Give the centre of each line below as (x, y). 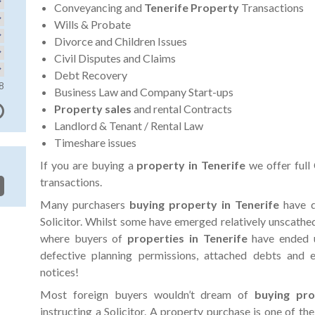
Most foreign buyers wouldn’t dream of (147, 295)
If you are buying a (89, 165)
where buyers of (84, 238)
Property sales (94, 109)
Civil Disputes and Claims (115, 58)
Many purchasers (85, 205)
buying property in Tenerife (207, 205)
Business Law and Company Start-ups (144, 92)
